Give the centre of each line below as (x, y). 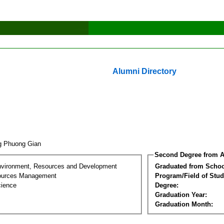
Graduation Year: (181, 194)
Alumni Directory (144, 71)
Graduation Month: (184, 204)
